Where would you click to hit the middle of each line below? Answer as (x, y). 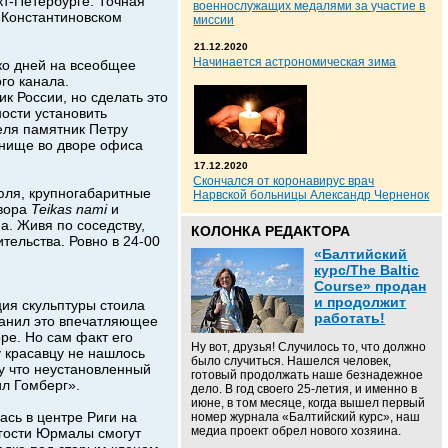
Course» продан (370, 286)
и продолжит (360, 302)
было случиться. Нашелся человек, (291, 361)
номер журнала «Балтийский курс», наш (306, 417)
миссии (214, 20)
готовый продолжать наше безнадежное (307, 375)
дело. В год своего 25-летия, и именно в (304, 389)
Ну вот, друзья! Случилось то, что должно (309, 347)
